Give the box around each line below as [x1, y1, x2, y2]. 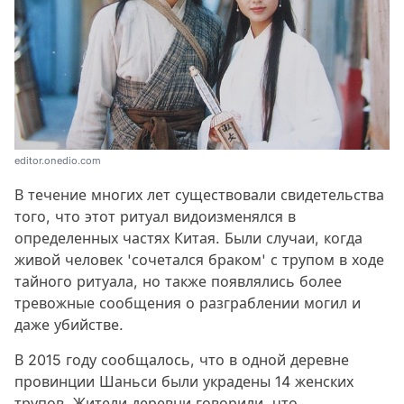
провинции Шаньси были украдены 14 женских [14, 372, 353, 391]
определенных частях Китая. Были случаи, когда [14, 229, 363, 248]
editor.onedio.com [14, 154, 101, 168]
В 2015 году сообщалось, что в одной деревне [14, 351, 349, 370]
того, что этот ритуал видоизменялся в [14, 207, 296, 226]
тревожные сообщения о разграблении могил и [14, 294, 361, 313]
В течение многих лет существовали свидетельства [14, 186, 384, 205]
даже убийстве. [14, 316, 124, 335]
